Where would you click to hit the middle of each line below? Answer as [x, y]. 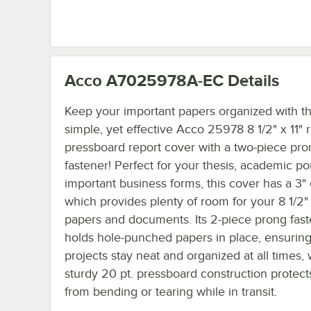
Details [251, 80]
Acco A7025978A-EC [144, 80]
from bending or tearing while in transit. [171, 291]
